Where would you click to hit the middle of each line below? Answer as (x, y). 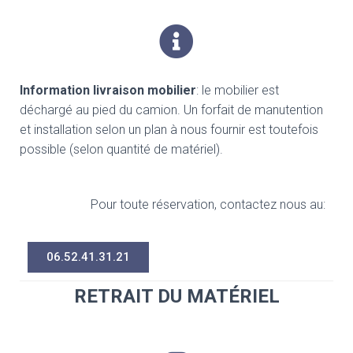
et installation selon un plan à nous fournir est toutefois (169, 129)
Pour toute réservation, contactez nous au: (208, 204)
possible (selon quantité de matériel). (121, 149)
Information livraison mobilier (108, 90)
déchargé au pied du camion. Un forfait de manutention (171, 110)
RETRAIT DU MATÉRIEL (176, 296)
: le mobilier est (238, 90)
